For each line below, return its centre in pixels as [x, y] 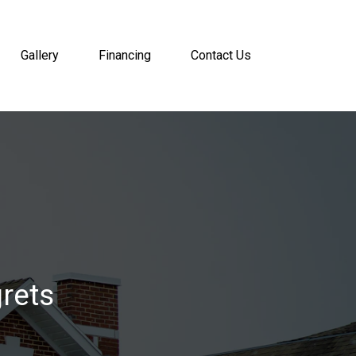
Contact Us [221, 56]
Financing [125, 56]
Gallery [40, 56]
